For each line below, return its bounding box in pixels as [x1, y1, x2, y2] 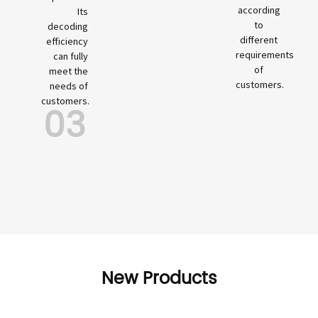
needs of [49, 79, 88, 93]
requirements [235, 48, 294, 62]
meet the [48, 65, 88, 78]
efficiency [45, 35, 88, 48]
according [237, 4, 280, 17]
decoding [47, 20, 88, 33]
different [240, 33, 278, 47]
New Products [101, 265, 217, 294]
